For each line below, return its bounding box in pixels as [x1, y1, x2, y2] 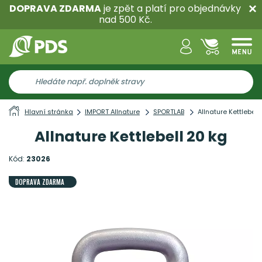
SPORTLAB [153, 107, 184, 116]
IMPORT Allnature [85, 107, 140, 116]
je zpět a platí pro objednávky [101, 2, 241, 15]
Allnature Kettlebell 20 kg [35, 126, 227, 147]
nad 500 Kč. [98, 13, 152, 26]
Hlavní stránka [25, 107, 73, 116]
